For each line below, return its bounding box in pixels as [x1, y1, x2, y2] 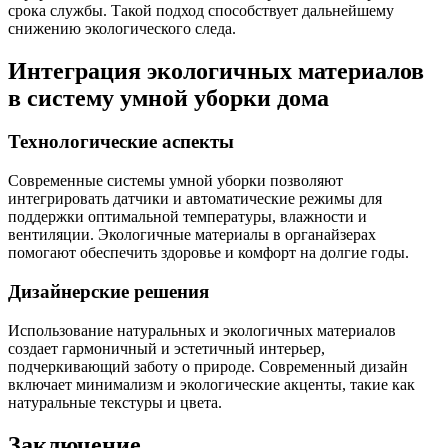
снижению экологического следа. [8, 19, 236, 37]
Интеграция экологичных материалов [8, 57, 424, 84]
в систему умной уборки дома [8, 84, 329, 111]
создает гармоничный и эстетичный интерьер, [8, 339, 325, 357]
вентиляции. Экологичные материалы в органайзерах [8, 226, 376, 244]
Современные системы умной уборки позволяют [8, 172, 343, 190]
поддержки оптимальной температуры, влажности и [8, 208, 367, 226]
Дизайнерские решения [8, 280, 209, 302]
